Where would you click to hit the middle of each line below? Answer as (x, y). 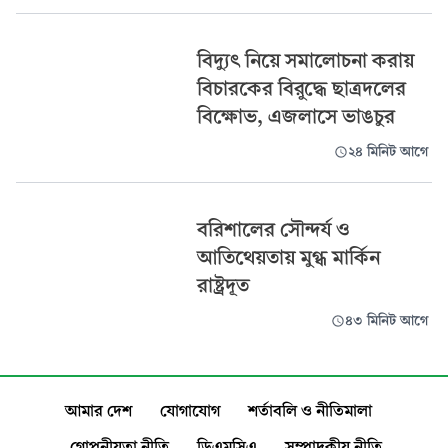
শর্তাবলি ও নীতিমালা (309, 411)
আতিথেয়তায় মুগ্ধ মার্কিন (288, 257)
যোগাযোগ (189, 411)
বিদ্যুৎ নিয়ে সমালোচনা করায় (305, 60)
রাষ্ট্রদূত (222, 285)
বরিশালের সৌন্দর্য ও (273, 229)
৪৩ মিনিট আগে (386, 321)
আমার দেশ (98, 411)
